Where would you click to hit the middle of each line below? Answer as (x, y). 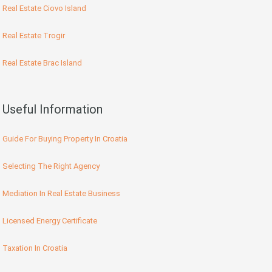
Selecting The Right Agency (51, 166)
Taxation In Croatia (35, 248)
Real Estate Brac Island (42, 63)
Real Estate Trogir (34, 35)
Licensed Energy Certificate (50, 220)
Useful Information (53, 109)
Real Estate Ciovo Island (44, 8)
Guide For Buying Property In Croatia (65, 138)
